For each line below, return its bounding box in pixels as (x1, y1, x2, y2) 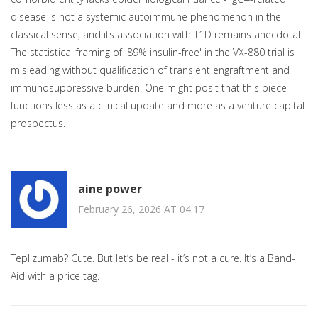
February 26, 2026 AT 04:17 (78, 202, 204, 216)
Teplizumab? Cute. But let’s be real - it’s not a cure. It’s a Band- (11, 251, 295, 265)
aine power (78, 180, 142, 197)
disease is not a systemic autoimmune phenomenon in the (11, 10, 281, 24)
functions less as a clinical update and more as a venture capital (11, 99, 305, 113)
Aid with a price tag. (11, 269, 99, 283)
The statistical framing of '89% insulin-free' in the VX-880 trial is (11, 45, 295, 60)
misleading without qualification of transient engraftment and (11, 63, 290, 77)
